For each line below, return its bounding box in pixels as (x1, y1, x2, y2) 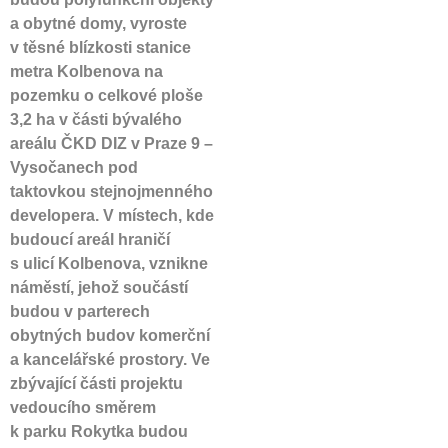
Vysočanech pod (10, 159, 138, 176)
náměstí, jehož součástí (10, 279, 188, 296)
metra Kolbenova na (10, 63, 163, 80)
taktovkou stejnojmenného (10, 183, 213, 200)
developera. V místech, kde (10, 207, 214, 224)
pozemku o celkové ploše (10, 87, 203, 104)
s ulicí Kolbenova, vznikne (10, 255, 208, 272)
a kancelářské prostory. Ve (10, 351, 210, 368)
